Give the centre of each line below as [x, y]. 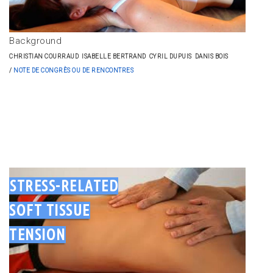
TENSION [37, 234]
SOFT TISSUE [50, 210]
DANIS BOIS [211, 56]
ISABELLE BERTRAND [114, 56]
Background [35, 41]
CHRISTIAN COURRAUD [44, 56]
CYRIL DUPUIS [170, 56]
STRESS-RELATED [64, 186]
